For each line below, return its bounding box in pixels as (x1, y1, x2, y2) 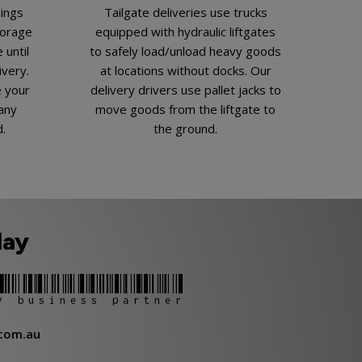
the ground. (154, 120, 218, 137)
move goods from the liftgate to (95, 100, 276, 117)
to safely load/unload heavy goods (90, 42, 282, 59)
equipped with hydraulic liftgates (95, 23, 276, 40)
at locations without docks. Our (99, 61, 271, 78)
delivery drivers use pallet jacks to (90, 81, 281, 98)
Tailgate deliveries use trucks (103, 3, 267, 20)
